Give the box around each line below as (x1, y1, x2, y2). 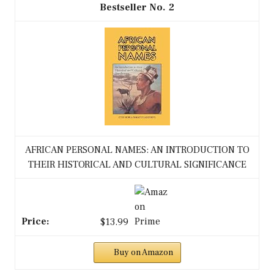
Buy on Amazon (113, 246, 173, 258)
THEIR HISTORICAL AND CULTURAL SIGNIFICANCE (28, 158, 246, 171)
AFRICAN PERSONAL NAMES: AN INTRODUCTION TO (24, 143, 250, 156)
